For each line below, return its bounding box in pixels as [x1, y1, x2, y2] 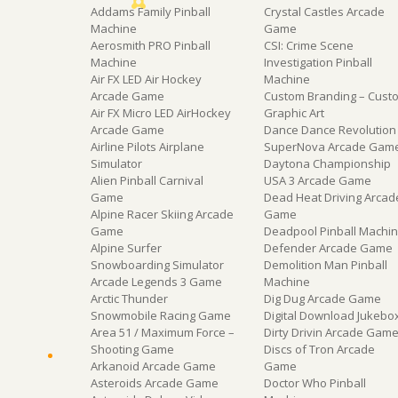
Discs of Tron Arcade [264, 340, 376, 357]
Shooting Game [91, 340, 174, 357]
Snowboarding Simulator [91, 256, 224, 273]
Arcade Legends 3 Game [91, 273, 222, 290]
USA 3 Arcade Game [264, 171, 372, 188]
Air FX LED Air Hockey [91, 70, 202, 87]
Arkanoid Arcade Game [91, 357, 216, 374]
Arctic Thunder [91, 290, 168, 306]
